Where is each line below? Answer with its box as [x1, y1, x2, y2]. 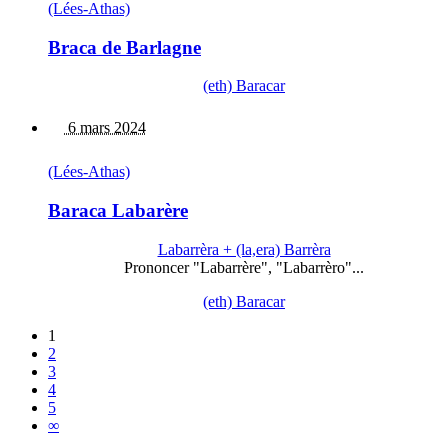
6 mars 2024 [64, 119, 146, 137]
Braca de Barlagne [48, 36, 201, 58]
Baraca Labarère [48, 199, 188, 221]
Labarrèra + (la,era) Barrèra [157, 240, 331, 258]
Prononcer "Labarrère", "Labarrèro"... [124, 258, 364, 276]
